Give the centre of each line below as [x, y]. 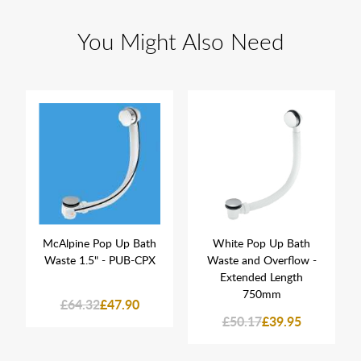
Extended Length [261, 276]
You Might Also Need [180, 41]
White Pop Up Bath [261, 243]
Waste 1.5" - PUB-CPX [100, 259]
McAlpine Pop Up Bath [100, 243]
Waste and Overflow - [261, 259]
